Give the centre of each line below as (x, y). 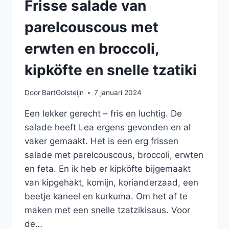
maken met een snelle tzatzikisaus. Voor (107, 210)
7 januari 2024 (118, 93)
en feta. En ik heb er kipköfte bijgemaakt (108, 169)
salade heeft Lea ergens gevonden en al (108, 128)
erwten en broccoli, (91, 48)
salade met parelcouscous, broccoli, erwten (114, 155)
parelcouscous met (91, 27)
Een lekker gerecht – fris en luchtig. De (103, 114)
